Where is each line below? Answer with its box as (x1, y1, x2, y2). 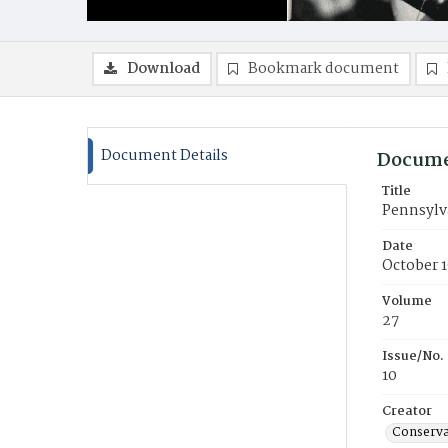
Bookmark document (248, 57, 399, 81)
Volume (382, 291, 432, 312)
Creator (382, 401, 432, 422)
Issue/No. (382, 346, 444, 367)
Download (127, 57, 200, 81)
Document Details (101, 144, 228, 168)
